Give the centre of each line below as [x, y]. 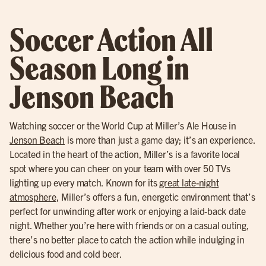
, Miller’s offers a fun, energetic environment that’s [156, 197]
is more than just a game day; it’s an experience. [160, 140]
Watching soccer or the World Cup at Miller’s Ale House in [123, 125]
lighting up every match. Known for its [85, 182]
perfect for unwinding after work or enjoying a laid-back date [128, 211]
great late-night [189, 182]
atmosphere [33, 197]
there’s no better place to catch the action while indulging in [127, 239]
